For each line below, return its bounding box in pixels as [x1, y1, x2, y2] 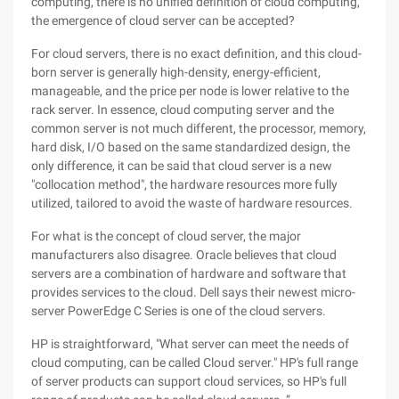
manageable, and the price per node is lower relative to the [31, 84, 349, 98]
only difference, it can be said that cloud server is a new [31, 159, 332, 173]
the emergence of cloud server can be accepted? [31, 13, 295, 28]
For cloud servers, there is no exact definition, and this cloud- [31, 46, 362, 61]
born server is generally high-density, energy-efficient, [31, 65, 321, 79]
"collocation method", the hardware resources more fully [31, 177, 338, 191]
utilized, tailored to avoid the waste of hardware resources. [31, 196, 353, 210]
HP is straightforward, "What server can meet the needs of [31, 337, 349, 351]
